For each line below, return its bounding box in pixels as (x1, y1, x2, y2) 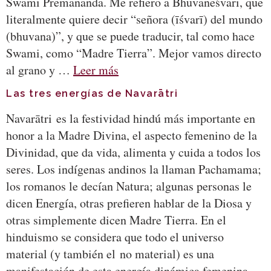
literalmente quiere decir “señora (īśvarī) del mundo (6, 11, 263, 27)
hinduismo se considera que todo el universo (6, 229, 224, 246)
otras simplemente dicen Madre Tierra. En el (6, 212, 226, 229)
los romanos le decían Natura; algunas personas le (6, 178, 252, 195)
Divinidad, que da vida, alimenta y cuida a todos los (6, 144, 261, 161)
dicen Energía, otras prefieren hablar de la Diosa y (6, 195, 252, 212)
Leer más (73, 62, 119, 78)
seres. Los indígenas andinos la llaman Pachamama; (6, 161, 261, 178)
